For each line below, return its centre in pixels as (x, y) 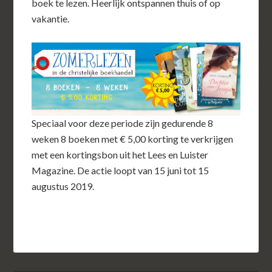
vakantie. (51, 19)
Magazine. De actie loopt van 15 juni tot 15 (121, 170)
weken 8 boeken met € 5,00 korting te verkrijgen (133, 138)
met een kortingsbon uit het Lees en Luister (120, 154)
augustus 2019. (64, 186)
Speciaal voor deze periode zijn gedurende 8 (123, 123)
